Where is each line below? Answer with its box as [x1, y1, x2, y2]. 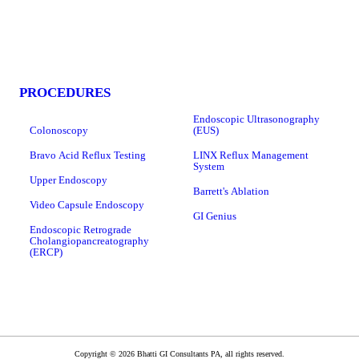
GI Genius [192, 210, 236, 223]
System [192, 160, 224, 173]
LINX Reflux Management [192, 149, 309, 162]
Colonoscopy [29, 124, 88, 137]
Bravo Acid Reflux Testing [29, 149, 146, 162]
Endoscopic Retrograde [29, 224, 131, 236]
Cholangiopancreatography [29, 235, 149, 248]
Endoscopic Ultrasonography [192, 113, 320, 126]
